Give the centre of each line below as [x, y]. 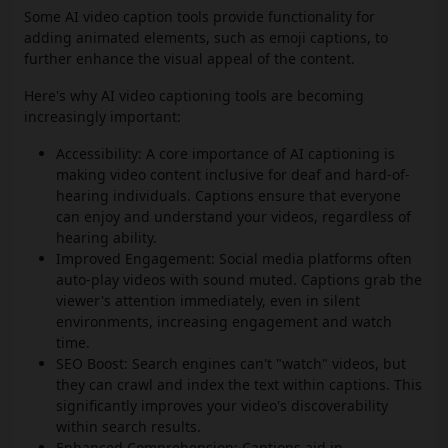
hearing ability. [106, 238]
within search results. [128, 427]
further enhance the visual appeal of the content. [191, 59]
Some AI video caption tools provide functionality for [199, 17]
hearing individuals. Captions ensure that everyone [228, 196]
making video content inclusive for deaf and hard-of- [233, 175]
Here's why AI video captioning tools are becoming [194, 96]
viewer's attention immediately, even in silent [208, 301]
